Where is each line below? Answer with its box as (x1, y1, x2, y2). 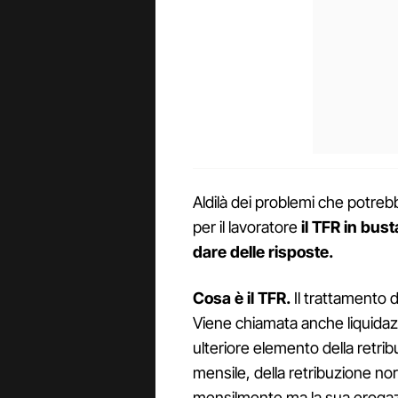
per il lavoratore (193, 218, 301, 237)
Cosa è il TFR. (193, 289, 291, 308)
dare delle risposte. (193, 243, 333, 262)
